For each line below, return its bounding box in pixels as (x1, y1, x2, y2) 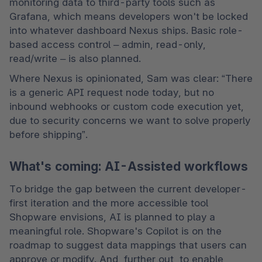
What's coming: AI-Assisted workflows (9, 159, 248, 174)
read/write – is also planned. (9, 53, 144, 65)
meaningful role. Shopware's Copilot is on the (9, 225, 222, 237)
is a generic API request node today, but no (9, 87, 214, 99)
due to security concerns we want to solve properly (9, 115, 250, 127)
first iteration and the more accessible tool (9, 196, 208, 209)
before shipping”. (9, 129, 91, 141)
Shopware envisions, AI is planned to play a (9, 211, 215, 223)
